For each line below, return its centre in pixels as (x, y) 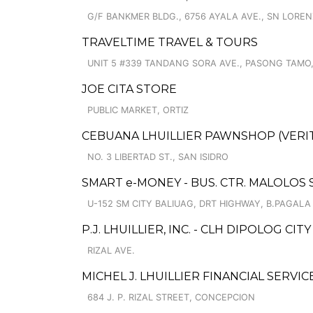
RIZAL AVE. (111, 250)
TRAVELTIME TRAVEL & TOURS (170, 42)
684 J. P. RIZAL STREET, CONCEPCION (171, 297)
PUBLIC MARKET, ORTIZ (138, 110)
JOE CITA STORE (129, 89)
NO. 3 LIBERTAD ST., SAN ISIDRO (158, 157)
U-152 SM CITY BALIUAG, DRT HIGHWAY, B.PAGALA (199, 204)
